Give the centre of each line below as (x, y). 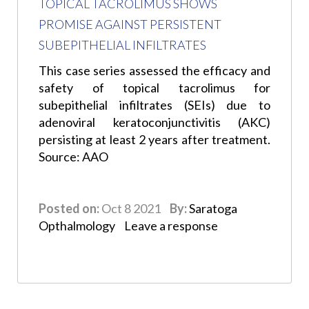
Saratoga (213, 209)
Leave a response (171, 226)
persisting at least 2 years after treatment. (154, 140)
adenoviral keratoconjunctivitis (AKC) (154, 122)
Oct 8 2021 (131, 209)
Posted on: (69, 209)
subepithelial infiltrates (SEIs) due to (154, 105)
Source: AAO (73, 157)
